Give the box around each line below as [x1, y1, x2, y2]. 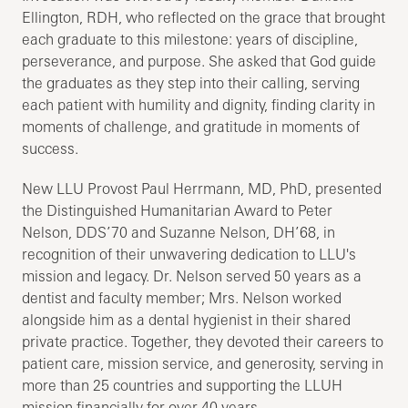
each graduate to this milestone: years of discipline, [22, 29, 359, 48]
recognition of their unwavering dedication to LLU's [22, 244, 357, 263]
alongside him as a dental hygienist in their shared [22, 310, 352, 329]
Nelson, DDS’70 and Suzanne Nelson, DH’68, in [22, 222, 336, 241]
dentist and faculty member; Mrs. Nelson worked [22, 288, 342, 307]
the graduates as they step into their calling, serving [22, 73, 361, 92]
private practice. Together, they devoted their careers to [22, 331, 384, 351]
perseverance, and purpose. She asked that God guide [22, 51, 377, 70]
